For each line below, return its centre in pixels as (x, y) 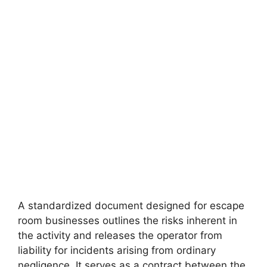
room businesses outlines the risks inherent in (128, 220)
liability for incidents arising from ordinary (117, 250)
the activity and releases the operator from (120, 235)
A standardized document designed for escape (131, 205)
